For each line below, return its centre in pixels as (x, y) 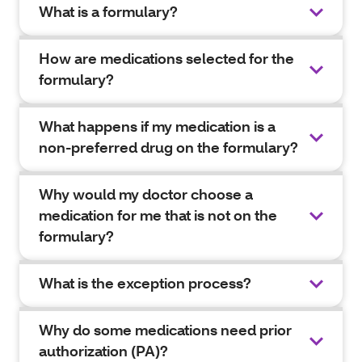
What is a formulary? (108, 12)
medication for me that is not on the (158, 215)
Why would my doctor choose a (146, 194)
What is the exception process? (145, 283)
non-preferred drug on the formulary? (168, 147)
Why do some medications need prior (165, 330)
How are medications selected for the (166, 59)
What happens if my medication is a (157, 126)
